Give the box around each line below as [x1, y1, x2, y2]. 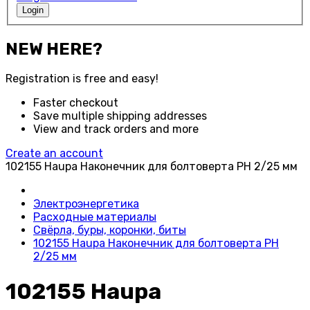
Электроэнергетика [33, 197, 139, 211]
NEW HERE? [6, 39, 102, 59]
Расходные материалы [33, 210, 156, 224]
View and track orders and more [33, 122, 199, 136]
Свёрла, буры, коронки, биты [33, 224, 186, 237]
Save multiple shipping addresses [33, 109, 207, 123]
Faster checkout [33, 96, 118, 110]
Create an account [6, 147, 103, 161]
